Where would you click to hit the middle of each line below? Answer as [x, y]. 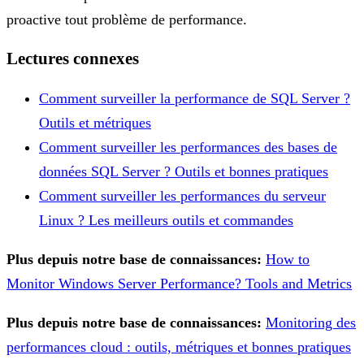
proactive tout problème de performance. [127, 19]
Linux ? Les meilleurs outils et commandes [166, 220]
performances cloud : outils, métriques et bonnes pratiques [179, 347]
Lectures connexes [73, 58]
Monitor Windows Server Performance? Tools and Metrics [179, 284]
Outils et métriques [95, 123]
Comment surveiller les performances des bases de [188, 147]
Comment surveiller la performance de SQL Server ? [195, 98]
